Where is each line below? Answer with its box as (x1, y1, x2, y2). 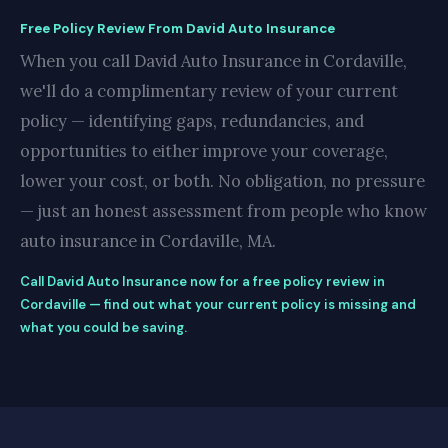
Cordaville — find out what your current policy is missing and (20, 296, 416, 313)
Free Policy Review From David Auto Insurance (20, 20, 335, 37)
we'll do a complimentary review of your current (20, 80, 398, 102)
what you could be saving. (20, 319, 187, 336)
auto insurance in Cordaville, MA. (20, 230, 276, 252)
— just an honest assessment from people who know (20, 200, 427, 222)
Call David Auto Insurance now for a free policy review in (20, 273, 385, 290)
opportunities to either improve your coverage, (20, 140, 388, 162)
